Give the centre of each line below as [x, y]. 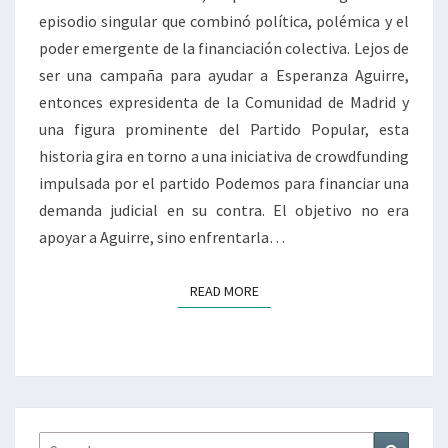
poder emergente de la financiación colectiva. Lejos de [224, 48]
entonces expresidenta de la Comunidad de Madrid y [224, 102]
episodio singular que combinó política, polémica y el [224, 21]
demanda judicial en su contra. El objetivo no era [224, 210]
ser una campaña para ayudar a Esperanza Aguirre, [224, 75]
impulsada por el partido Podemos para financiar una [224, 183]
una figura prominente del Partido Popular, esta [224, 129]
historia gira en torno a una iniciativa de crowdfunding [224, 156]
